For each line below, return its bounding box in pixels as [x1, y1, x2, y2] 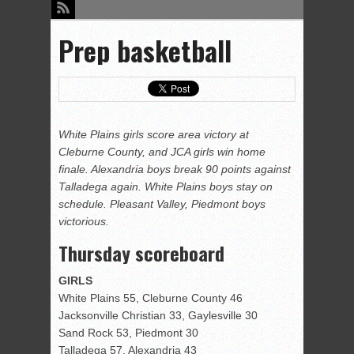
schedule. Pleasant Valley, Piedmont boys [58, 198, 265, 211]
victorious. [58, 215, 109, 228]
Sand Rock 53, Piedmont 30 [58, 326, 198, 340]
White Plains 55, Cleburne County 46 [58, 292, 243, 305]
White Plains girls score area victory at [58, 128, 249, 141]
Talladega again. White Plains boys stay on [58, 180, 273, 194]
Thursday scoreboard [58, 239, 224, 268]
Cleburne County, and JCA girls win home [58, 145, 265, 159]
